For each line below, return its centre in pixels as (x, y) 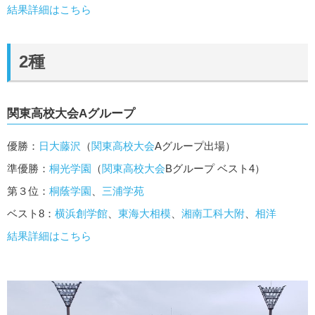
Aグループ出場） (195, 146)
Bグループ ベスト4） (215, 168)
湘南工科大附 (213, 213)
